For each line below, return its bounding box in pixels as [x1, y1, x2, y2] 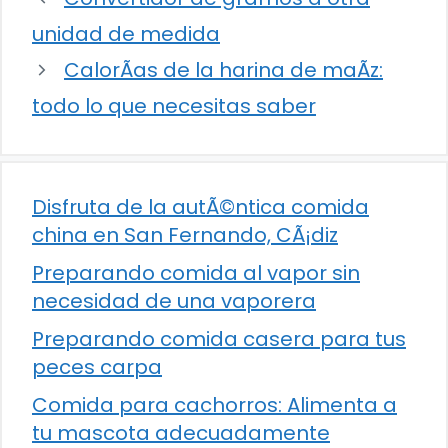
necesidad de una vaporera [32, 287, 316, 316]
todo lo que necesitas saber [32, 92, 316, 121]
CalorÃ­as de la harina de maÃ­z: [64, 56, 383, 85]
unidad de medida [32, 20, 220, 49]
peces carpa [32, 353, 162, 382]
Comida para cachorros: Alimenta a [32, 391, 397, 420]
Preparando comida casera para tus [32, 325, 406, 354]
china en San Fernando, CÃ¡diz [32, 221, 338, 250]
